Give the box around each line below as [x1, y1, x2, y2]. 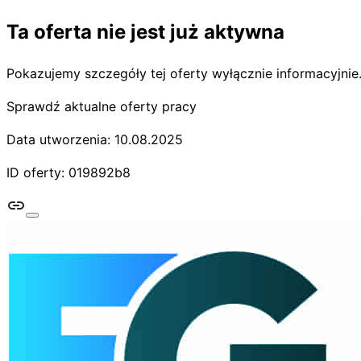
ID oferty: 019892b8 [6, 164, 131, 180]
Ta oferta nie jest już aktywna [6, 19, 284, 44]
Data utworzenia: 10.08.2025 [6, 131, 183, 147]
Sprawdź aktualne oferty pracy [6, 98, 197, 114]
